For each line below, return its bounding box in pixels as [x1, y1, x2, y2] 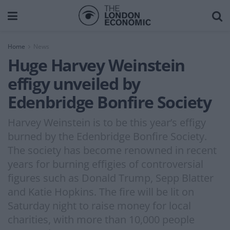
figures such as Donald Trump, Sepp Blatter [8, 170, 214, 185]
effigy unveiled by [8, 72, 140, 94]
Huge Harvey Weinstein [8, 54, 185, 76]
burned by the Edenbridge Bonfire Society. [8, 129, 207, 143]
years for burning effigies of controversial [8, 157, 203, 171]
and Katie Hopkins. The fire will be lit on [8, 184, 194, 199]
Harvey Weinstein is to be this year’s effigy [8, 115, 206, 129]
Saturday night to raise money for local [8, 198, 191, 213]
